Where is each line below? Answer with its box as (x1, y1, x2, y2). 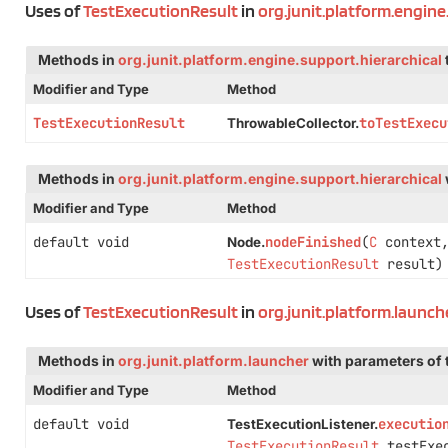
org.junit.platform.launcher (118, 353, 309, 369)
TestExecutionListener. (226, 416, 378, 432)
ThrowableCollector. (226, 115, 359, 131)
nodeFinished (264, 233, 361, 251)
